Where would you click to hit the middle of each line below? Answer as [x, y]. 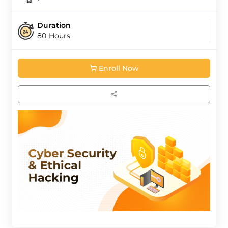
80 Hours [54, 36]
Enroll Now [119, 68]
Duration [54, 26]
